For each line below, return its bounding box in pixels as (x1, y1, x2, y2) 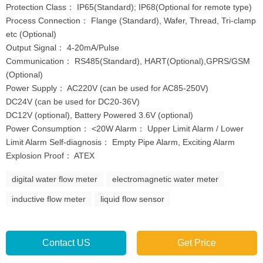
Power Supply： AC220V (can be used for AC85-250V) (6, 83, 208, 93)
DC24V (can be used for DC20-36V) (6, 97, 140, 106)
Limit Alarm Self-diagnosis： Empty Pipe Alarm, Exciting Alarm (6, 137, 235, 147)
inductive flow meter (12, 194, 86, 204)
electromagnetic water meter (112, 174, 218, 184)
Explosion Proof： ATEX (6, 151, 95, 160)
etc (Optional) (6, 29, 56, 39)
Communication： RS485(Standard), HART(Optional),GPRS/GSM (6, 56, 250, 66)
